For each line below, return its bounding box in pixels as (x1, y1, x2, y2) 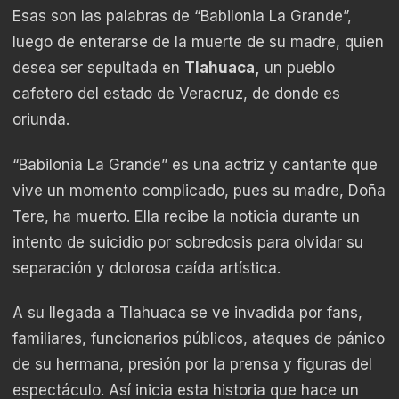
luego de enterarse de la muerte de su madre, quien (12, 33, 384, 52)
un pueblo (260, 59, 335, 77)
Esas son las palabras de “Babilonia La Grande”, (12, 7, 352, 26)
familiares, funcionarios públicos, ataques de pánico (12, 329, 385, 347)
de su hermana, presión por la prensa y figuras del (12, 354, 372, 373)
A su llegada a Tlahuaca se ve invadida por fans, (12, 303, 362, 322)
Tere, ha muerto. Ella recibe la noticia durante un (12, 207, 360, 225)
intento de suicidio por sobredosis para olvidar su (12, 232, 363, 251)
